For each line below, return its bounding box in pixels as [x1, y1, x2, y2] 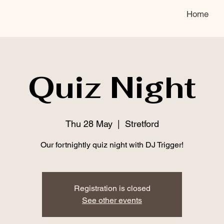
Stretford [124, 118, 159, 129]
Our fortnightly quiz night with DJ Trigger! [40, 140, 183, 149]
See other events [82, 195, 142, 205]
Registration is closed [73, 183, 150, 193]
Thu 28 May [65, 118, 112, 129]
